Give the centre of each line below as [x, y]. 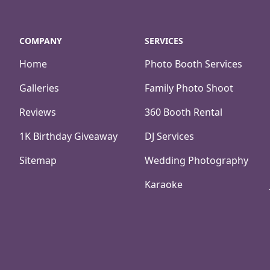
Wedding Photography [196, 160]
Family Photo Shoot [189, 88]
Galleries [39, 88]
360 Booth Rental [184, 112]
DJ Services [169, 136]
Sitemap [38, 160]
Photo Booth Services [193, 64]
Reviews [38, 112]
